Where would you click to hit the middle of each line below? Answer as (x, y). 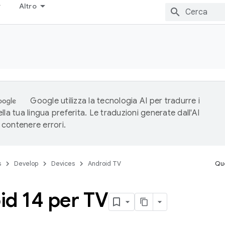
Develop (26, 163)
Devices (63, 163)
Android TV (104, 163)
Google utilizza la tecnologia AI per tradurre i (115, 101)
